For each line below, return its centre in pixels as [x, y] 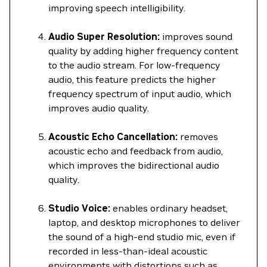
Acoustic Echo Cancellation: [113, 136]
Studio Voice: [79, 208]
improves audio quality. [99, 108]
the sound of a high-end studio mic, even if [142, 237]
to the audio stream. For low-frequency [134, 65]
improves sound [196, 36]
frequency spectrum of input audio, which [140, 94]
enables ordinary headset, [169, 208]
